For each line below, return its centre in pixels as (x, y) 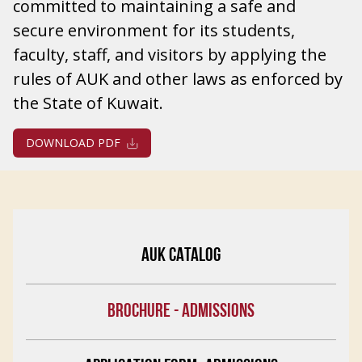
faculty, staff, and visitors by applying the (170, 55)
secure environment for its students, (154, 30)
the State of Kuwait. (88, 103)
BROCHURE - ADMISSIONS (181, 312)
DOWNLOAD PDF (73, 143)
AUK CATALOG (181, 256)
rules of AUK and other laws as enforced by (178, 79)
